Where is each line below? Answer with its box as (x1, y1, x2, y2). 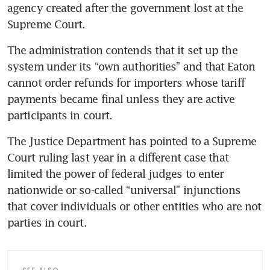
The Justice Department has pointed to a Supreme (7, 134, 256, 148)
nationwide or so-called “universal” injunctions (7, 183, 240, 197)
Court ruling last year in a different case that (7, 151, 228, 165)
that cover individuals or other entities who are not (7, 199, 262, 213)
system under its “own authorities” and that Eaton (7, 60, 255, 74)
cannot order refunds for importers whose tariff (7, 76, 245, 90)
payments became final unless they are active (7, 92, 235, 106)
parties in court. (7, 216, 87, 230)
